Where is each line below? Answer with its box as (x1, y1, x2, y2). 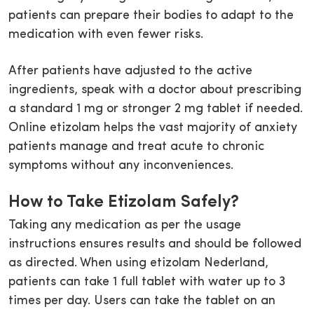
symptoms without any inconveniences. (8, 159, 233, 173)
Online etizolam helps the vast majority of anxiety (8, 121, 297, 135)
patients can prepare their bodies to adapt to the (8, 9, 294, 23)
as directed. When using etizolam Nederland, (8, 257, 268, 271)
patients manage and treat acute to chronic (8, 140, 264, 154)
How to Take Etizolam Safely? (8, 194, 239, 212)
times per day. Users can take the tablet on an (8, 294, 275, 308)
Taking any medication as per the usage (8, 219, 241, 233)
